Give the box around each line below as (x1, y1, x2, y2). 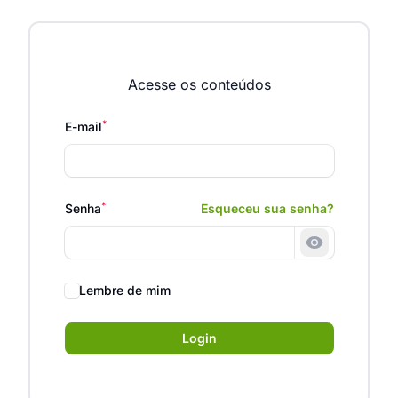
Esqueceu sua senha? (200, 201, 334, 216)
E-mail (64, 119, 102, 134)
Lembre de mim (78, 283, 171, 298)
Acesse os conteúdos (127, 76, 271, 93)
